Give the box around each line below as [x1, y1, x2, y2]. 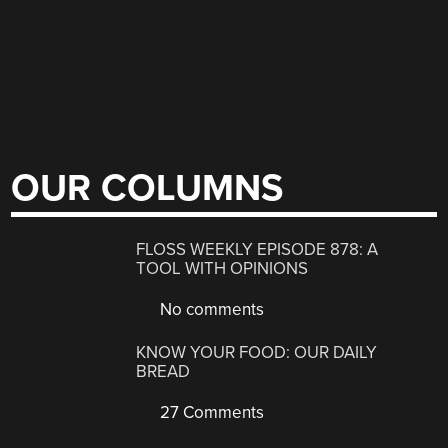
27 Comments [156, 401, 265, 423]
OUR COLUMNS [11, 165, 284, 211]
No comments [156, 299, 265, 321]
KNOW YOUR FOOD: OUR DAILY [136, 341, 378, 363]
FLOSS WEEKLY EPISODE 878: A [136, 239, 379, 261]
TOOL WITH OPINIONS [136, 258, 309, 280]
